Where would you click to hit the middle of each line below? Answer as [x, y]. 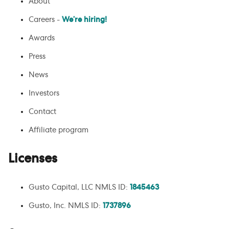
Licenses [33, 159]
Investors [44, 94]
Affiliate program [59, 131]
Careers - [45, 20]
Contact [42, 112]
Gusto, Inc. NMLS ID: [65, 206]
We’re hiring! [84, 20]
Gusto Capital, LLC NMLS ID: [78, 188]
